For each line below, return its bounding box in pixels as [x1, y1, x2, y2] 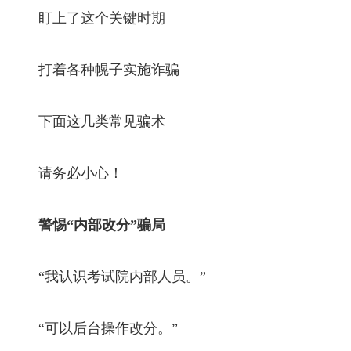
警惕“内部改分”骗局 [24, 216, 166, 233]
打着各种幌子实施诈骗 [10, 61, 180, 78]
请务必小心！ [10, 165, 124, 181]
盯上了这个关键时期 [10, 9, 166, 26]
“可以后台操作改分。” [10, 320, 179, 336]
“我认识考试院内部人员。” [10, 268, 207, 284]
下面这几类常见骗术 [10, 113, 166, 129]
